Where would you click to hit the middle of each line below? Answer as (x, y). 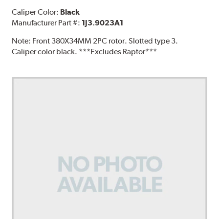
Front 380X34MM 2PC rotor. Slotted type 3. (105, 41)
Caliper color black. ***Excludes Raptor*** (85, 51)
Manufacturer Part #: (47, 22)
